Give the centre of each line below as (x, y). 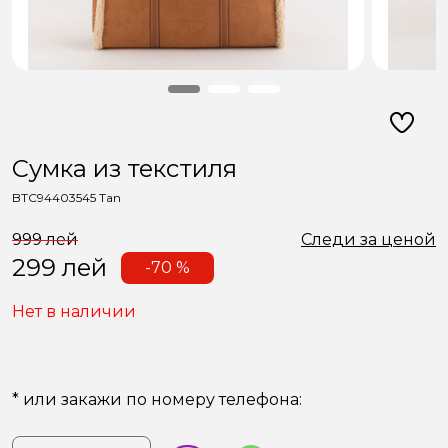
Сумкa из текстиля (124, 168)
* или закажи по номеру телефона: (157, 399)
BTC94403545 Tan (66, 197)
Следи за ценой (368, 239)
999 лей (45, 239)
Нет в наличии (74, 311)
